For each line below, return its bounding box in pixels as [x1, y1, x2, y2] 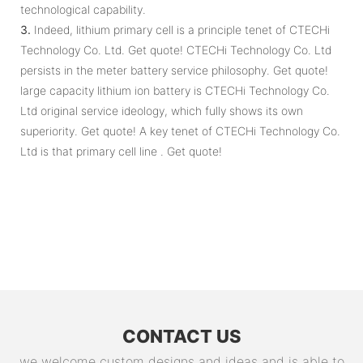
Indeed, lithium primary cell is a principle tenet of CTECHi [31, 22, 330, 36]
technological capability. [20, 2, 146, 16]
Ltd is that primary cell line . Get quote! [20, 143, 222, 158]
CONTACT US [122, 326, 241, 348]
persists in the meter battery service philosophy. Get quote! [20, 62, 328, 77]
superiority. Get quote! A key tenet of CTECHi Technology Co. [20, 123, 340, 138]
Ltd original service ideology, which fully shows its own [20, 103, 303, 117]
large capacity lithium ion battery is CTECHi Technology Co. [20, 83, 330, 97]
